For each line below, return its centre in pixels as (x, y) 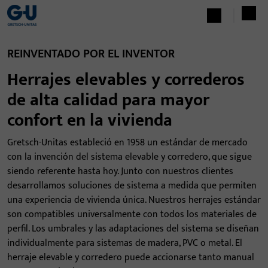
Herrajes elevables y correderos (126, 80)
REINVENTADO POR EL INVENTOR (91, 54)
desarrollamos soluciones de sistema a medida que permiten (132, 186)
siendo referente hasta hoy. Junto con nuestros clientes (120, 171)
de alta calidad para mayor (108, 100)
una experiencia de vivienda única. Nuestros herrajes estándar (134, 200)
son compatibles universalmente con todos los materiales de (132, 214)
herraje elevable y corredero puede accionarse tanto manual (131, 258)
